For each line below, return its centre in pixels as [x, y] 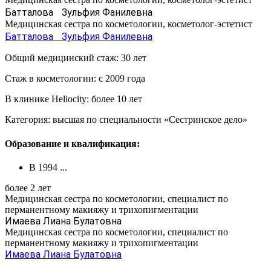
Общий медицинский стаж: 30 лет [76, 58]
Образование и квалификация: [72, 143]
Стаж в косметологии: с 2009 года [75, 79]
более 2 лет [28, 188]
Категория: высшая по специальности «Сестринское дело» [126, 120]
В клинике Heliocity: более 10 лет [73, 99]
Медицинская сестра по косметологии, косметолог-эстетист [129, 24]
